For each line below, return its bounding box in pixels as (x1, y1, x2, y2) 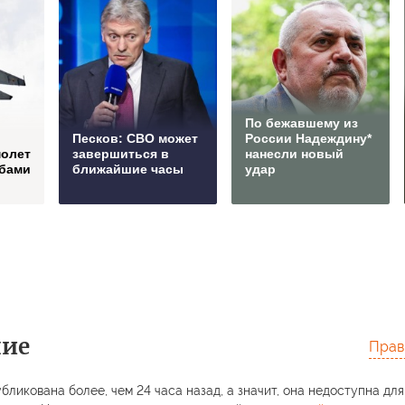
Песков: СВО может (72, 131, 198, 146)
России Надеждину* (245, 131, 372, 146)
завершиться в (72, 146, 169, 161)
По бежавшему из (245, 116, 358, 130)
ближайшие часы (72, 162, 184, 176)
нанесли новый (245, 146, 344, 161)
